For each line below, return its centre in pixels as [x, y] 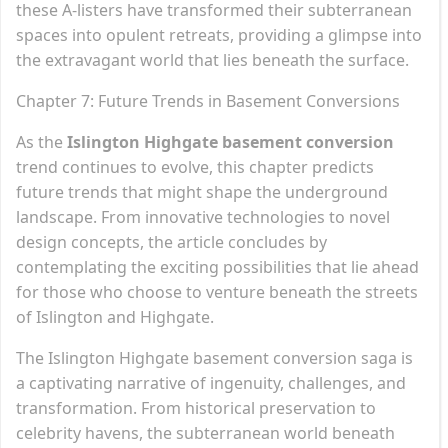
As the [41, 141]
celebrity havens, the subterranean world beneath [205, 432]
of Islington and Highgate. [115, 316]
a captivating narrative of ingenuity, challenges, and [211, 382]
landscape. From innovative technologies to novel [203, 216]
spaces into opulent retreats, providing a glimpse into [219, 34]
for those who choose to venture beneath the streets [217, 291]
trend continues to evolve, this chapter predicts [195, 166]
